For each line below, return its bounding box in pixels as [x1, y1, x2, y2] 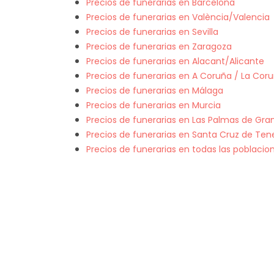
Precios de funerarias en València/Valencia [86, 10, 270, 23]
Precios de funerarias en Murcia [86, 98, 221, 111]
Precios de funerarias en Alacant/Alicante [86, 54, 264, 67]
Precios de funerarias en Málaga [86, 84, 223, 97]
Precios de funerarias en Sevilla [86, 25, 218, 38]
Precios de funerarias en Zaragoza [86, 40, 232, 53]
